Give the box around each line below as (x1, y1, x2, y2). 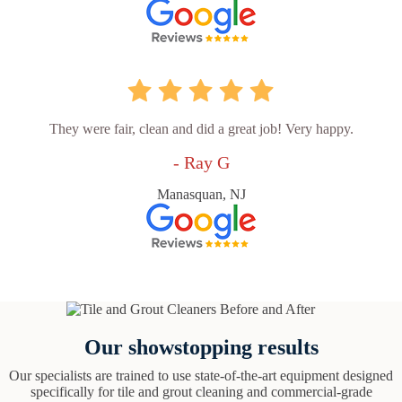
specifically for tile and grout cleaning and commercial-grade (30, 384, 372, 400)
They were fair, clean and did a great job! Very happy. (48, 121, 354, 137)
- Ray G (172, 153, 230, 173)
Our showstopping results (83, 336, 319, 360)
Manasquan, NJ (156, 187, 246, 203)
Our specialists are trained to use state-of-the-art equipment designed (9, 368, 393, 384)
